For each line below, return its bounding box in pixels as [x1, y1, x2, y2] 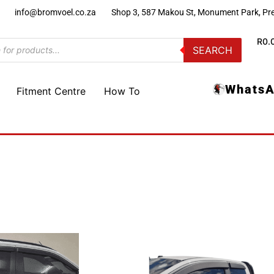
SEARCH [193, 43, 232, 56]
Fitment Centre [17, 84, 86, 97]
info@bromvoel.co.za [14, 7, 96, 17]
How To [104, 84, 140, 97]
